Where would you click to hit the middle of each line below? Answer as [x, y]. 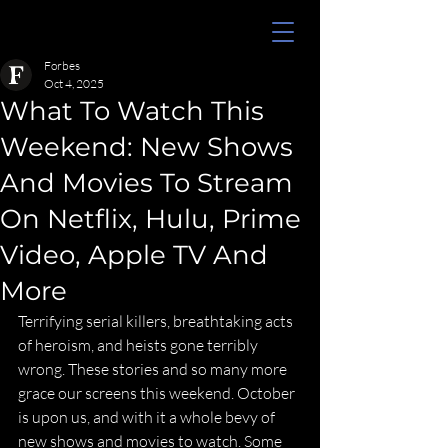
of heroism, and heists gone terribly [139, 345]
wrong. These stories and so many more [154, 369]
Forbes [62, 65]
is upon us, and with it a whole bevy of [148, 417]
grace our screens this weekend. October [158, 393]
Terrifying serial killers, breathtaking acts [157, 321]
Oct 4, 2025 [74, 83]
